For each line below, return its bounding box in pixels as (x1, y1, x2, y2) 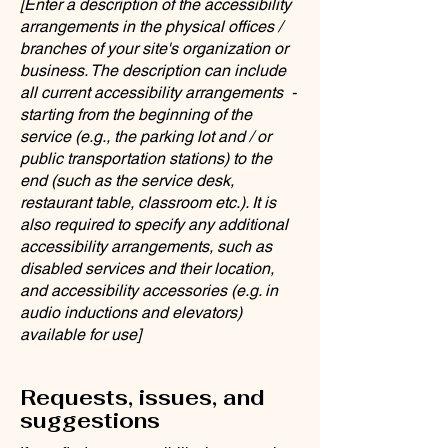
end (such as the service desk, (20, 171, 234, 190)
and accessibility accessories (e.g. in (20, 281, 278, 300)
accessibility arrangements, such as (20, 237, 272, 256)
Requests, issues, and (20, 384, 265, 411)
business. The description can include (20, 61, 286, 80)
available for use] (20, 325, 141, 344)
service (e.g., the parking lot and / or (20, 127, 275, 146)
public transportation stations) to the (20, 149, 272, 168)
